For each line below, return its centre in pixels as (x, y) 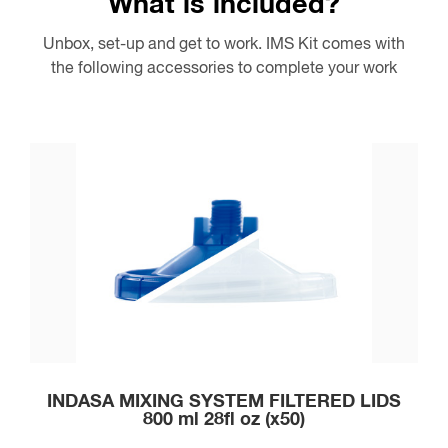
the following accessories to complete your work (224, 68)
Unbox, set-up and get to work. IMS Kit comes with (224, 44)
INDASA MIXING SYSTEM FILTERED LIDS (224, 402)
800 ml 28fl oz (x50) (224, 420)
